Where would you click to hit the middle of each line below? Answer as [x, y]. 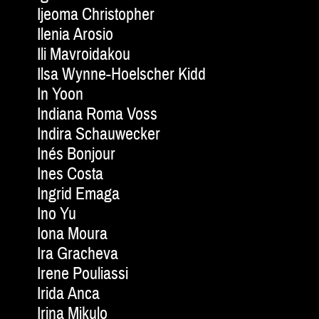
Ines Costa [70, 174]
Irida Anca [68, 294]
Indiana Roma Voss [97, 115]
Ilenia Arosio [75, 35]
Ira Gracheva [78, 254]
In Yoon [60, 95]
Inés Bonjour [76, 155]
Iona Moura [72, 234]
